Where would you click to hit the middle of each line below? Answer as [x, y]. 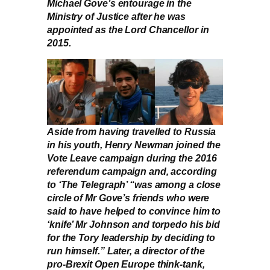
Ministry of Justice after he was [116, 16]
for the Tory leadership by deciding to [131, 238]
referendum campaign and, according [132, 171]
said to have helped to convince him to [134, 211]
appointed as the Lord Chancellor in [128, 29]
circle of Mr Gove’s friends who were [128, 198]
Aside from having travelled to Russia [132, 132]
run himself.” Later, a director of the [126, 251]
